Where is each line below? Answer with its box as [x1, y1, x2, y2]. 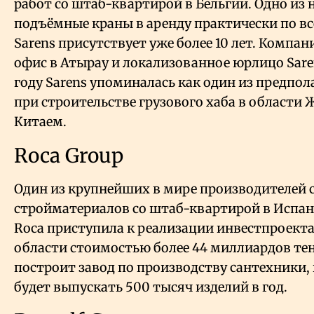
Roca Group [14, 143, 123, 169]
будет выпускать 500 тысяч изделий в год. [14, 279, 287, 296]
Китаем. [14, 114, 67, 130]
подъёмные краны [14, 15, 136, 32]
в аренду [136, 15, 191, 32]
